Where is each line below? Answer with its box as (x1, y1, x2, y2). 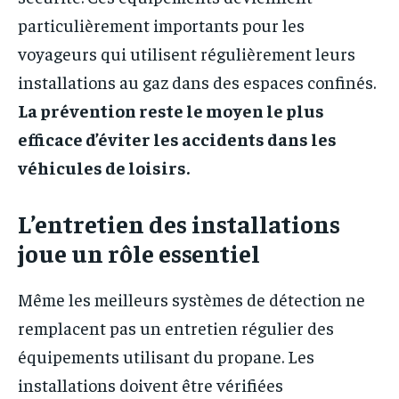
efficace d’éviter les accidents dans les (18, 127, 337, 151)
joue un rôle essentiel (18, 237, 260, 269)
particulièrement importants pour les (18, 13, 305, 37)
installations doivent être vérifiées (18, 373, 283, 396)
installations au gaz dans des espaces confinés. (18, 70, 376, 94)
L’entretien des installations (18, 208, 340, 240)
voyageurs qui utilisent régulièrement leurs (18, 42, 355, 65)
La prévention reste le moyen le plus (18, 99, 324, 122)
